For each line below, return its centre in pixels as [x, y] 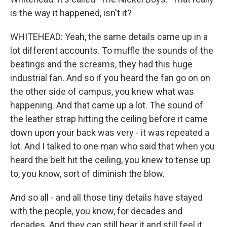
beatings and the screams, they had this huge [101, 64]
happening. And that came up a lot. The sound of [107, 105]
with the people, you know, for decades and [96, 211]
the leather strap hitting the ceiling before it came [109, 119]
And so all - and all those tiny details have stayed [106, 197]
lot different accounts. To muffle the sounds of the [112, 50]
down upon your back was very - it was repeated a [110, 133]
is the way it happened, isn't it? [71, 13]
